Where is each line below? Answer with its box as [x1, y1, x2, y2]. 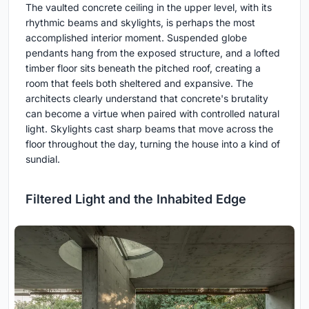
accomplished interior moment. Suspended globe [26, 32, 247, 44]
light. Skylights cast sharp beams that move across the [26, 123, 273, 135]
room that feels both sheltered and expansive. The [26, 77, 253, 90]
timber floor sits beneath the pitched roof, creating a [26, 62, 261, 74]
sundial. [26, 153, 60, 166]
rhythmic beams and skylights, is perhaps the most [26, 17, 255, 29]
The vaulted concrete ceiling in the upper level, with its [26, 1, 272, 14]
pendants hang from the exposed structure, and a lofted [26, 47, 280, 59]
